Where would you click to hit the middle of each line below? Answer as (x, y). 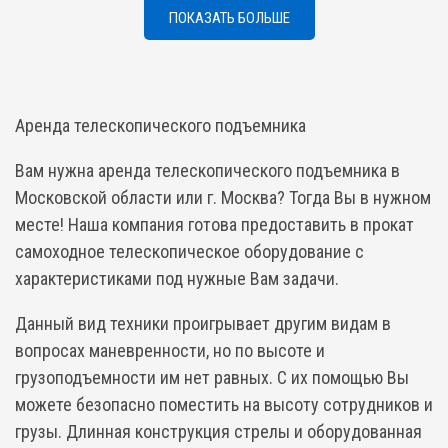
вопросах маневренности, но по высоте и (170, 350)
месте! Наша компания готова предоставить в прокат (214, 224)
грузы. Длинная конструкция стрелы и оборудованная (218, 431)
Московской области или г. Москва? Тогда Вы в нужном (223, 197)
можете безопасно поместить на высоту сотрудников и (224, 404)
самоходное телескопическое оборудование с (189, 251)
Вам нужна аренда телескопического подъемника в (207, 170)
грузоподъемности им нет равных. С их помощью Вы (212, 377)
